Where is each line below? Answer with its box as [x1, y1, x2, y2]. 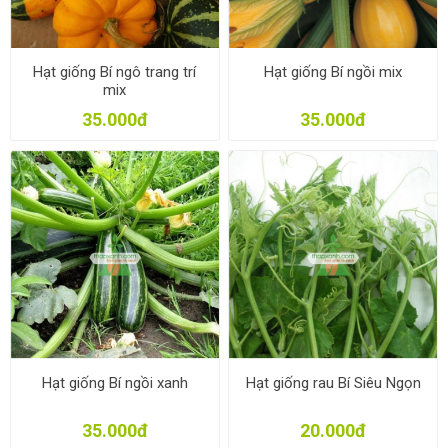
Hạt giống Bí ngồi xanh [41, 373, 188, 392]
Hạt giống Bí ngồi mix [264, 63, 403, 82]
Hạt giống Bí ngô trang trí [33, 63, 197, 82]
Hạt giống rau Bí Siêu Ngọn [245, 373, 421, 392]
